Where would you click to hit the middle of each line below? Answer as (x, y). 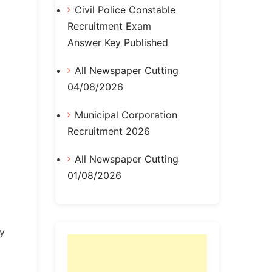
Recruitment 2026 (109, 131)
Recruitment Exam (109, 26)
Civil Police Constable (125, 10)
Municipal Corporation (126, 114)
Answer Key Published (118, 43)
